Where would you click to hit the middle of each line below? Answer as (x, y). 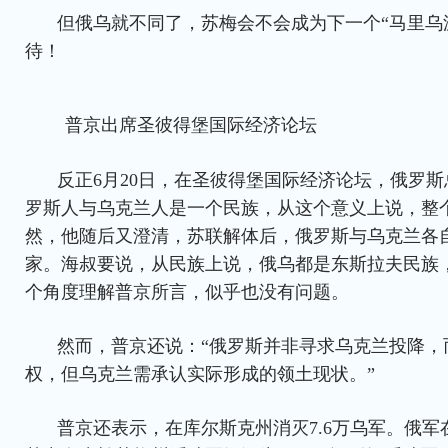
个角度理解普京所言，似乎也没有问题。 (187, 292)
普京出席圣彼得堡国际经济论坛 (191, 125)
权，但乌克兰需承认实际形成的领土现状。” (200, 374)
